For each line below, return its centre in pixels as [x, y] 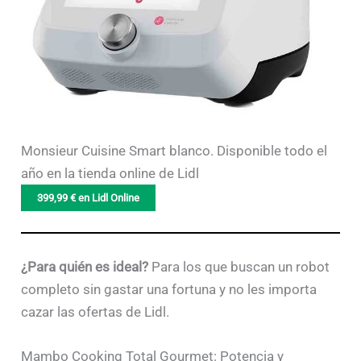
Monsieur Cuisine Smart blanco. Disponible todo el [174, 151]
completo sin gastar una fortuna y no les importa [169, 289]
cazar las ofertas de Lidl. [95, 311]
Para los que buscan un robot [239, 266]
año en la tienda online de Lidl [110, 174]
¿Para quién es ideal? [85, 266]
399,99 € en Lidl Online [89, 198]
